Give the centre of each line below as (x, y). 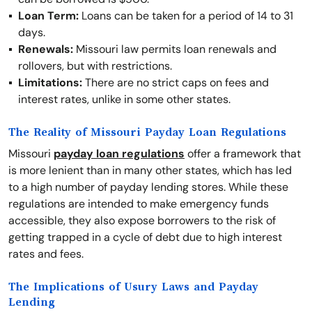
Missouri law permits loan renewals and (175, 49)
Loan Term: (48, 16)
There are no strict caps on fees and (175, 83)
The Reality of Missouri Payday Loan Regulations (147, 132)
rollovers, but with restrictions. (95, 66)
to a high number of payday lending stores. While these (148, 187)
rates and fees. (46, 254)
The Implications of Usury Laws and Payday (133, 287)
